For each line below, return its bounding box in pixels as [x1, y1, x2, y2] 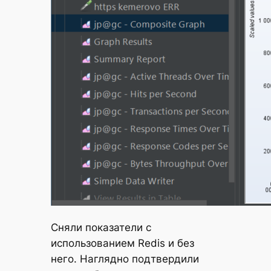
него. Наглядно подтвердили [50, 253, 199, 266]
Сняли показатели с [50, 221, 151, 234]
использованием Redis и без [50, 237, 194, 250]
